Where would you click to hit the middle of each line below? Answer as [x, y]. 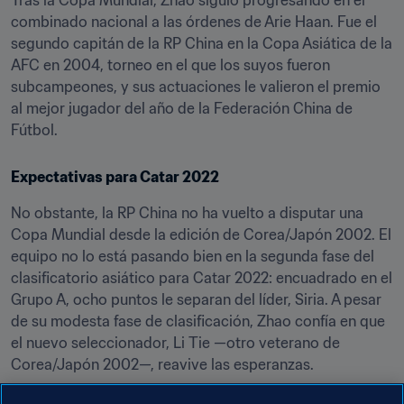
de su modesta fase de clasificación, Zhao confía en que [198, 321]
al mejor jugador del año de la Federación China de [182, 108]
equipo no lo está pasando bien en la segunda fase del [193, 256]
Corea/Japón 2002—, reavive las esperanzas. [162, 364]
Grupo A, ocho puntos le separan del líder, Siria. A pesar [196, 299]
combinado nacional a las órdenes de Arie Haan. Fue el [194, 22]
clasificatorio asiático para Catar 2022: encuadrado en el [202, 278]
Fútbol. [34, 130]
